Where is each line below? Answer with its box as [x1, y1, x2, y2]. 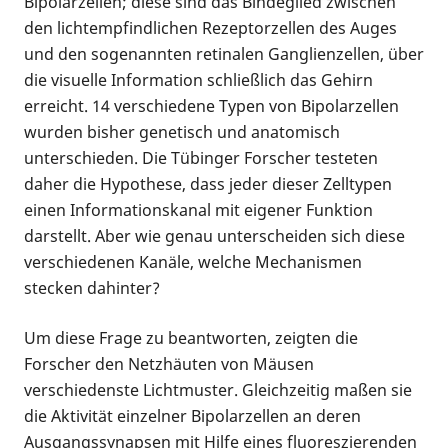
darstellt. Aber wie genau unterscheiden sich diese [24, 224, 405, 247]
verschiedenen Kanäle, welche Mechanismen [24, 250, 362, 273]
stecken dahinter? [24, 276, 160, 299]
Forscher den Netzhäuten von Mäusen [24, 352, 314, 375]
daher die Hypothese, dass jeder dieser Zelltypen [24, 172, 392, 195]
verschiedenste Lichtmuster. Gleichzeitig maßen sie [24, 378, 412, 401]
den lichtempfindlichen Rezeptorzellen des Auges [24, 16, 397, 39]
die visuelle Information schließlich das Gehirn [24, 68, 373, 91]
